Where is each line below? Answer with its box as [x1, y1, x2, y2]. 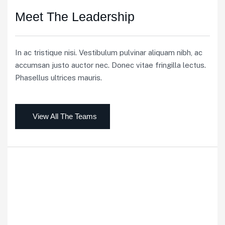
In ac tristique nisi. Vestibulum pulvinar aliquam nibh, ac [15, 48, 202, 57]
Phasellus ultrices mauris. [15, 73, 102, 82]
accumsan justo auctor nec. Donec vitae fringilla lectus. [15, 61, 206, 69]
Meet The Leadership [15, 10, 135, 24]
